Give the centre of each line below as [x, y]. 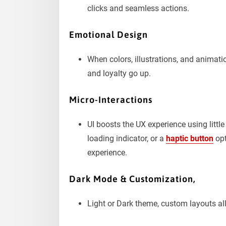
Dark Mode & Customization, [132, 179]
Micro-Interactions [111, 100]
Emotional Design [108, 35]
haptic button [190, 138]
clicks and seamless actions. [138, 8]
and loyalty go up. [119, 73]
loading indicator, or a [127, 138]
